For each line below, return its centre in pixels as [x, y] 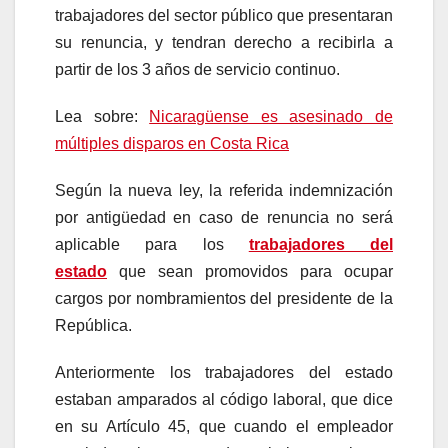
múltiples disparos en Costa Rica [172, 144]
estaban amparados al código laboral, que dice [224, 400]
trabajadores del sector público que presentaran [224, 16]
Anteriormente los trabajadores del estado [224, 373]
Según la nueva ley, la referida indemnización [224, 191]
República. [93, 326]
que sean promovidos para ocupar [250, 272]
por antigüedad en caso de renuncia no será [224, 218]
